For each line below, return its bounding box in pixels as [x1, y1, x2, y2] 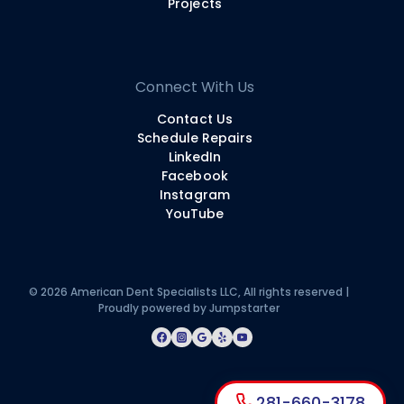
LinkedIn [168, 147, 222, 166]
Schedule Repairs [137, 128, 252, 147]
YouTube [165, 204, 225, 223]
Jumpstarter [208, 299, 280, 316]
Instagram [160, 185, 230, 204]
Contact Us [157, 109, 233, 128]
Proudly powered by [97, 299, 209, 316]
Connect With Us [135, 76, 254, 97]
